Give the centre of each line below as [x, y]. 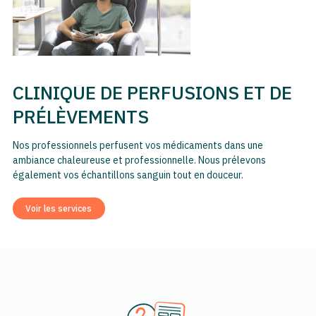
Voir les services [59, 208]
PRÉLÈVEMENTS [80, 116]
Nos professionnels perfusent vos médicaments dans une [138, 145]
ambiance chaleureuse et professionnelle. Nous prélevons [139, 160]
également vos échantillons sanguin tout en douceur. [129, 175]
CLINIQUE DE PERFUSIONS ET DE [152, 92]
